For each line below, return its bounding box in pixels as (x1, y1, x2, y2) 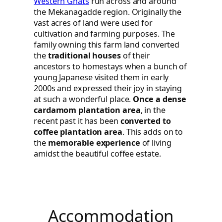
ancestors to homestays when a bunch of (34, 60, 187, 72)
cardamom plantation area (34, 104, 141, 115)
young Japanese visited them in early (34, 71, 169, 83)
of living (140, 137, 171, 148)
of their (120, 50, 150, 61)
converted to (120, 115, 171, 126)
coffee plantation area (34, 126, 122, 137)
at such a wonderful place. (34, 93, 133, 105)
